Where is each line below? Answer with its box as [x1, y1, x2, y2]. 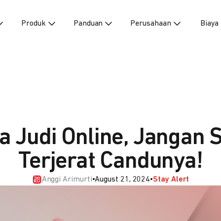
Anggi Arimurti [41, 176, 92, 184]
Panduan [73, 20, 103, 28]
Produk [21, 20, 46, 28]
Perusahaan [130, 20, 171, 28]
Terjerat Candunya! [18, 150, 203, 174]
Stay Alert [153, 176, 189, 184]
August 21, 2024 [95, 176, 150, 184]
